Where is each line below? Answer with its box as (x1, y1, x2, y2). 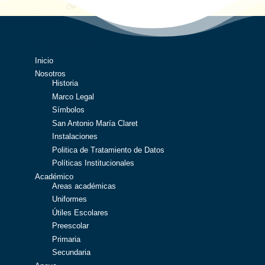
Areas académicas (51, 181, 116, 190)
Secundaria (51, 248, 91, 257)
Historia (51, 79, 78, 88)
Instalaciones (51, 132, 98, 141)
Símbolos (51, 105, 85, 115)
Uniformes (51, 195, 87, 204)
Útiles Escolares (51, 208, 108, 217)
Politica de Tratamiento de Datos (51, 145, 164, 154)
